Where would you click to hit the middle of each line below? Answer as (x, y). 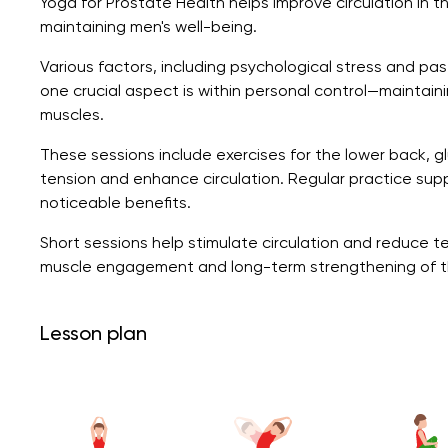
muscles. (72, 114)
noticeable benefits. (115, 202)
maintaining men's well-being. (148, 26)
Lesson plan (93, 332)
